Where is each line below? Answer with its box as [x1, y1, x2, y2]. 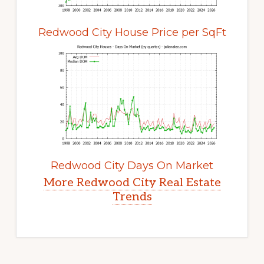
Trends [112, 189, 152, 204]
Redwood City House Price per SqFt [38, 25, 226, 39]
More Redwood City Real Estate [43, 175, 221, 190]
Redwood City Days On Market [51, 159, 213, 172]
